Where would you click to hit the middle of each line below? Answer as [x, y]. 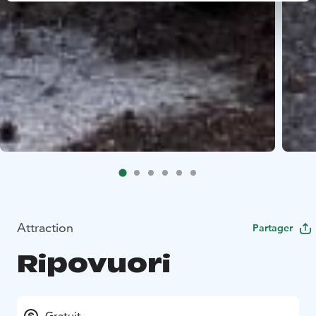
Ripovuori [94, 264]
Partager [273, 228]
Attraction [45, 228]
